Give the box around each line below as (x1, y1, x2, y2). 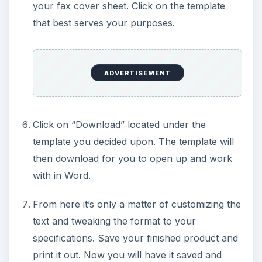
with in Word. (32, 169, 91, 181)
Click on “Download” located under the (32, 118, 206, 130)
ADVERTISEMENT (104, 68, 171, 77)
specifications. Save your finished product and (32, 232, 238, 244)
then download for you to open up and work (32, 152, 232, 164)
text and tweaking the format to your (32, 215, 196, 227)
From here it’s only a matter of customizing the (32, 198, 241, 210)
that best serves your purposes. (32, 17, 175, 29)
